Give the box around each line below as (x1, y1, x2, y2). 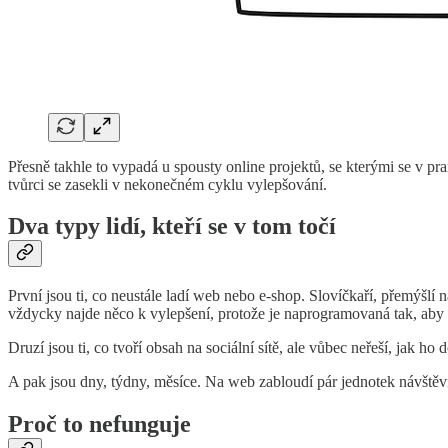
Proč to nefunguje (8, 411, 191, 438)
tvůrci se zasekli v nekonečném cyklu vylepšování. (8, 175, 327, 193)
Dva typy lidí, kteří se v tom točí (8, 213, 336, 240)
